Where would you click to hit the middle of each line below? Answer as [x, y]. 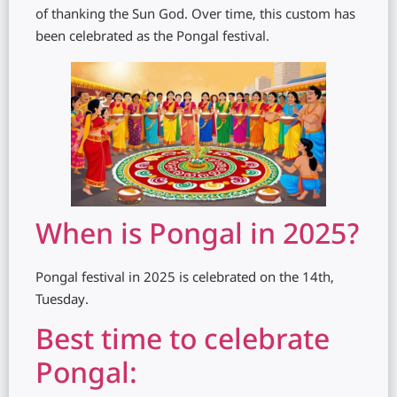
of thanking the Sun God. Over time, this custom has [195, 16]
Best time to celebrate [183, 342]
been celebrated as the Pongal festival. [152, 38]
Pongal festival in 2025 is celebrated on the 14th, [185, 279]
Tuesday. [62, 301]
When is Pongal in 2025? [197, 237]
